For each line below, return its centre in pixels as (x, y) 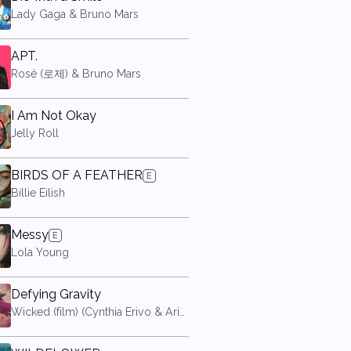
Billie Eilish (38, 193)
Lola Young (40, 252)
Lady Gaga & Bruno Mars (74, 14)
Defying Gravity (56, 294)
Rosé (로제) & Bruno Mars (76, 74)
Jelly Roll (34, 133)
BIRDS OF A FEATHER (76, 175)
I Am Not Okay (53, 116)
